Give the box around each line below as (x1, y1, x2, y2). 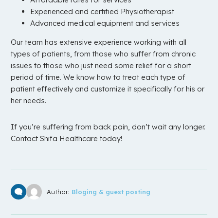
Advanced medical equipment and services (30, 18, 180, 28)
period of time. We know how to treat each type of (11, 73, 186, 82)
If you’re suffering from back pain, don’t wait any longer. (11, 122, 206, 132)
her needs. (11, 96, 47, 106)
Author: (47, 187, 70, 196)
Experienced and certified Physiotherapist (30, 7, 175, 17)
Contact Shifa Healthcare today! (11, 134, 123, 144)
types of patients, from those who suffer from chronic (11, 49, 196, 59)
